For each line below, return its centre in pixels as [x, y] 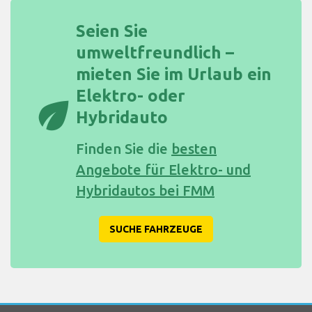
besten [194, 148]
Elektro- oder [131, 95]
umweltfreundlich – [155, 52]
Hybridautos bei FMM [145, 190]
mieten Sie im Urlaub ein [174, 74]
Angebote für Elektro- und [163, 169]
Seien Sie [112, 31]
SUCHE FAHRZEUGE [156, 229]
